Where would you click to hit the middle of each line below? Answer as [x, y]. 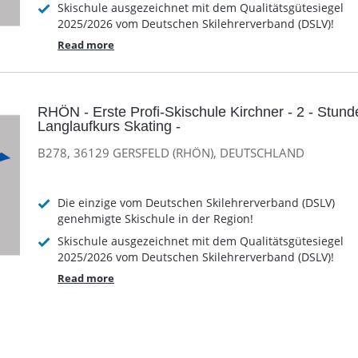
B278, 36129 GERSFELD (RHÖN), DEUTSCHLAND [171, 153]
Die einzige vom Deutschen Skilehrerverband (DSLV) [196, 202]
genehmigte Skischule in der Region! [155, 218]
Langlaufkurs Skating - [109, 126]
